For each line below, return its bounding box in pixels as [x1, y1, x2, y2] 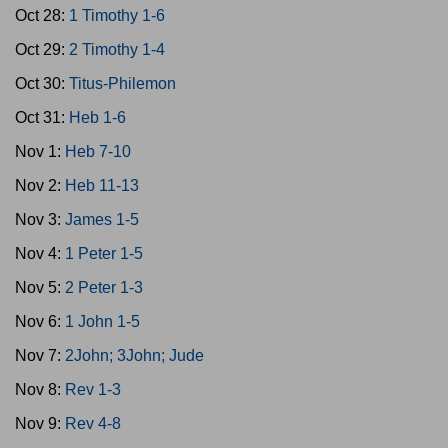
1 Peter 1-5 [65, 245, 143, 262]
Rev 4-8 [65, 415, 121, 432]
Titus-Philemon [69, 75, 176, 92]
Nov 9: [15, 415, 65, 432]
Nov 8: [15, 381, 65, 398]
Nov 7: [15, 347, 65, 364]
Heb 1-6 [69, 109, 126, 126]
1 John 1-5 [65, 313, 140, 330]
